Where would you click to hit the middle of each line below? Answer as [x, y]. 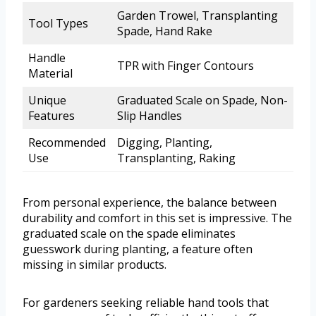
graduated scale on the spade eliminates [129, 233]
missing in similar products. [95, 264]
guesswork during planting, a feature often [138, 249]
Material [50, 73]
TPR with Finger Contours [186, 65]
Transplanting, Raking [176, 158]
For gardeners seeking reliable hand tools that [146, 302]
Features [51, 115]
